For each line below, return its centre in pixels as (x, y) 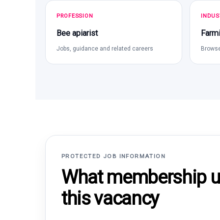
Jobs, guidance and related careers (105, 49)
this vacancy (110, 198)
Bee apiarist (77, 33)
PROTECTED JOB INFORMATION (114, 156)
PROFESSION (75, 16)
